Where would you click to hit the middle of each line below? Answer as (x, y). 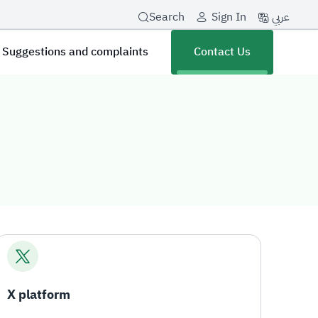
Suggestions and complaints (76, 52)
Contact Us (223, 52)
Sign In (229, 17)
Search (167, 17)
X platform (39, 294)
